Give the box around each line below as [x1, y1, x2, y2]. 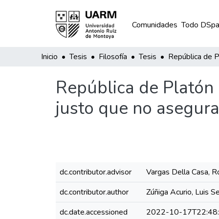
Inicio [41, 51, 58, 62]
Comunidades [131, 20, 177, 30]
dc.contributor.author [60, 187, 129, 197]
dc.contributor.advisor [60, 167, 131, 177]
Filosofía [99, 51, 127, 62]
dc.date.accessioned [60, 207, 128, 218]
